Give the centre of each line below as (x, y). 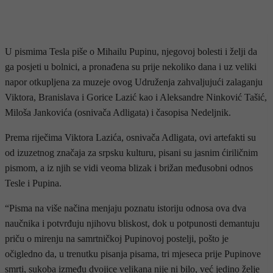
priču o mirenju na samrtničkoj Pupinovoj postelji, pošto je (117, 238)
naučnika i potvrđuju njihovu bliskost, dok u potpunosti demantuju (132, 223)
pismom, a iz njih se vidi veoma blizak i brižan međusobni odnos (129, 168)
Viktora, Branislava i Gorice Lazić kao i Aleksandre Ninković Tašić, (136, 97)
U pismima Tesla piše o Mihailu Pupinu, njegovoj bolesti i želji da (131, 51)
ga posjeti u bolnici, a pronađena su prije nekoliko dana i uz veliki (131, 66)
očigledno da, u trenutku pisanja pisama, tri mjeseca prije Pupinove (133, 253)
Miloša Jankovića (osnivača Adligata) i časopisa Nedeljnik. (118, 112)
